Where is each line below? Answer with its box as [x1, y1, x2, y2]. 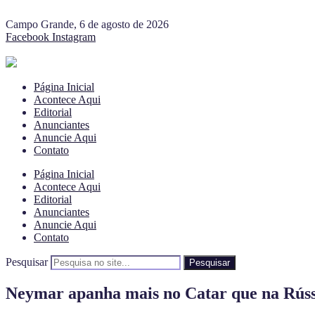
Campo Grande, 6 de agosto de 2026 [6, 18, 169, 30]
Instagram [52, 31, 96, 43]
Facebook [6, 31, 49, 43]
